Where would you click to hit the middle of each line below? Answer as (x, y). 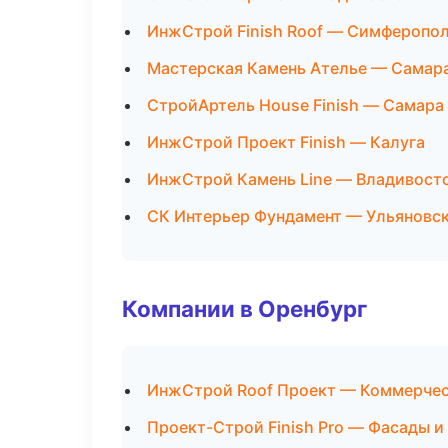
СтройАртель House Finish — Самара (295, 105)
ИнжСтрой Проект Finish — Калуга (286, 142)
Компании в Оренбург (244, 308)
